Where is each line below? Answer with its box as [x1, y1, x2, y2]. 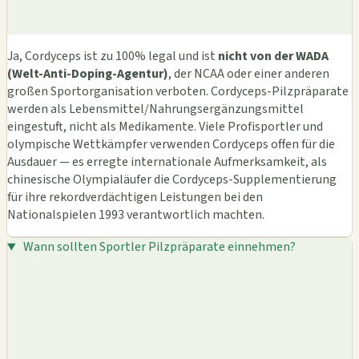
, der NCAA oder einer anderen [168, 65, 329, 83]
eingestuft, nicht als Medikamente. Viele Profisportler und [7, 118, 323, 136]
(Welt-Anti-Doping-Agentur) [7, 65, 168, 83]
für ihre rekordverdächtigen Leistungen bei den [7, 188, 263, 207]
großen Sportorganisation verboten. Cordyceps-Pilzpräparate [7, 83, 349, 101]
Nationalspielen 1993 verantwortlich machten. [7, 206, 264, 224]
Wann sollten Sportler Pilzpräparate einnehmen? [22, 238, 296, 256]
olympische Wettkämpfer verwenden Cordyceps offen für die [7, 135, 335, 154]
